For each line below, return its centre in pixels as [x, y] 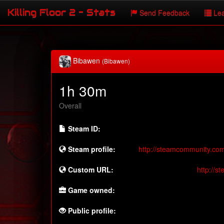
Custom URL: [91, 170]
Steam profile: [91, 149]
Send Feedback [163, 12]
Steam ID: [83, 129]
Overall [70, 106]
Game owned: [90, 190]
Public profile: [91, 211]
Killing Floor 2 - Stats [61, 12]
